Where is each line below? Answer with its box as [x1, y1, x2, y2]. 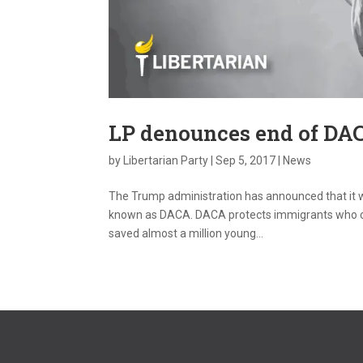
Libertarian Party [123, 153, 209, 167]
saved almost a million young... [109, 226, 264, 240]
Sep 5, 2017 [216, 153, 276, 167]
